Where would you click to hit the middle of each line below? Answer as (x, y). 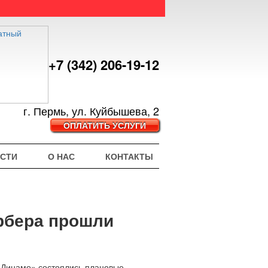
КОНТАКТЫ (129, 156)
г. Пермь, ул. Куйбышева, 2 (91, 111)
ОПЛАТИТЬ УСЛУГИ (105, 125)
